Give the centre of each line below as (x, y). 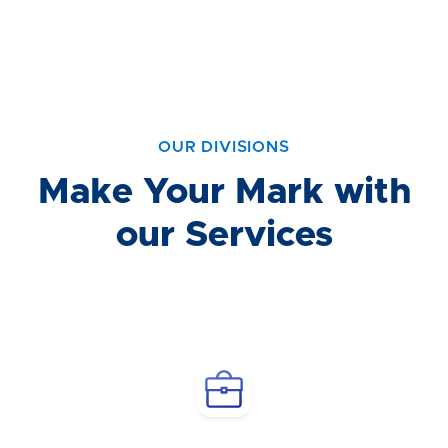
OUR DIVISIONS (224, 146)
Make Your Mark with (224, 191)
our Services (224, 234)
